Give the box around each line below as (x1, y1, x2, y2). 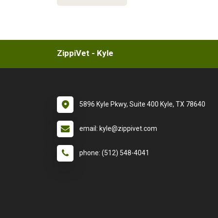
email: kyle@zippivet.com (79, 125, 157, 132)
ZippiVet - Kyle (57, 48, 113, 58)
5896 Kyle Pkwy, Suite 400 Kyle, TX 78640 (79, 100, 205, 108)
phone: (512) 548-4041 (79, 149, 149, 157)
